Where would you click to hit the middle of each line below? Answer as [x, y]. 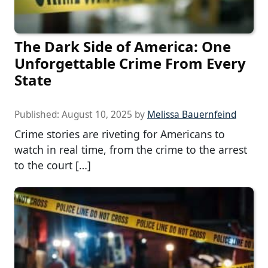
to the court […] [53, 165]
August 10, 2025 [97, 114]
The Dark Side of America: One [123, 46]
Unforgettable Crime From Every [130, 63]
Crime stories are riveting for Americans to [120, 134]
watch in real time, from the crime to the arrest [131, 149]
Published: [38, 114]
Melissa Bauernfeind [192, 114]
